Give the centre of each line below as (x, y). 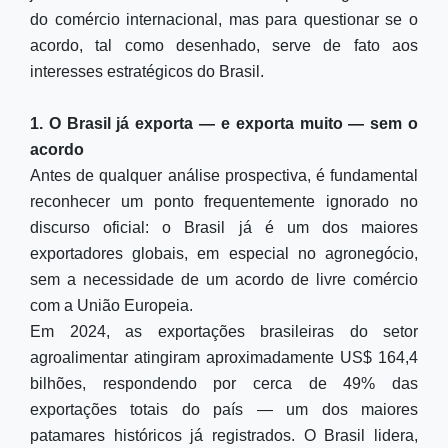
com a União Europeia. (111, 305)
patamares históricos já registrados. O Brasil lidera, (224, 435)
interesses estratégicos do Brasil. (147, 71)
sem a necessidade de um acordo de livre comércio (224, 279)
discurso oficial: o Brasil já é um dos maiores (224, 227)
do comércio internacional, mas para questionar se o (224, 19)
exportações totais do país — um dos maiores (224, 409)
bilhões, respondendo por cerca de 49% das (224, 383)
